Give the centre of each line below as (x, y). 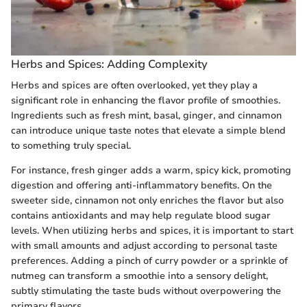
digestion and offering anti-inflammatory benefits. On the (142, 186)
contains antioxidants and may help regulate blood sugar (141, 216)
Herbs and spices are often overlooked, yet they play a (134, 86)
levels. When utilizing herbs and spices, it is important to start (152, 231)
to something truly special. (71, 146)
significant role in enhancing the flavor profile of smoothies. (146, 101)
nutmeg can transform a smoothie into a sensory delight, (139, 276)
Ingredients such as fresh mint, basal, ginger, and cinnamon (146, 116)
